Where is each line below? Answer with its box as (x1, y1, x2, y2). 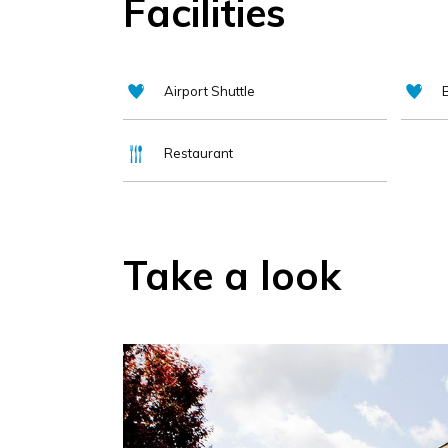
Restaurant (163, 144, 233, 161)
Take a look (122, 250, 341, 301)
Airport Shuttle (163, 82, 255, 99)
